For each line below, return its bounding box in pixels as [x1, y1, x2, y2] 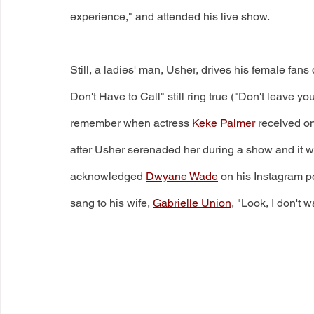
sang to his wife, [70, 196, 153, 210]
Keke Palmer [192, 116, 255, 130]
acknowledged [70, 169, 146, 183]
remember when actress [70, 116, 192, 130]
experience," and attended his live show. [70, 9, 270, 23]
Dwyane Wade [146, 169, 218, 183]
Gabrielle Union [153, 196, 231, 210]
